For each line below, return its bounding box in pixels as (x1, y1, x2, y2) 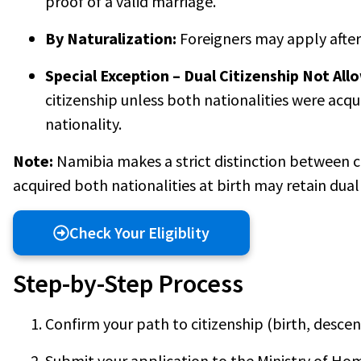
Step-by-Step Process (13, 268, 243, 301)
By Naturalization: (45, 28, 180, 49)
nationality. (45, 114, 122, 135)
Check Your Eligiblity (69, 222, 210, 243)
